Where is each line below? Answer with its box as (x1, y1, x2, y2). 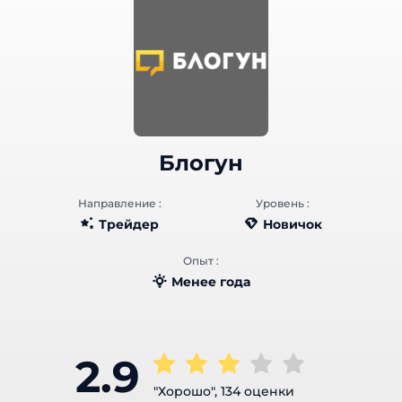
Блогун (151, 149, 236, 176)
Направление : (70, 196, 153, 210)
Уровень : (248, 196, 302, 210)
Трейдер (91, 215, 152, 232)
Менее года (163, 273, 242, 290)
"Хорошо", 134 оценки (145, 382, 287, 399)
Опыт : (175, 253, 212, 267)
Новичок (255, 215, 314, 232)
